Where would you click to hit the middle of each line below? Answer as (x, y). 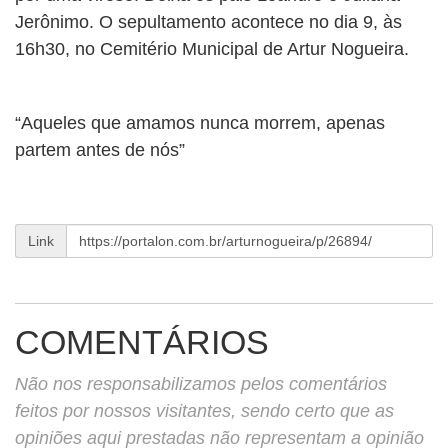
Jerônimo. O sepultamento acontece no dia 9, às (208, 22)
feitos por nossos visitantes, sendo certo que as (204, 411)
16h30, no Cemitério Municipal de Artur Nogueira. (212, 49)
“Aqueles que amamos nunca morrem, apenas (200, 123)
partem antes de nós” (100, 150)
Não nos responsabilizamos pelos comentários (201, 384)
